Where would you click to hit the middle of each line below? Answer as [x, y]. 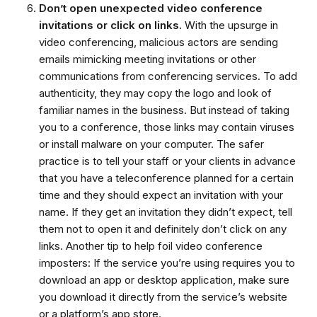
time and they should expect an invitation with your [161, 195]
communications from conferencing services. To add [168, 76]
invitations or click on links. [110, 25]
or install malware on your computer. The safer [151, 144]
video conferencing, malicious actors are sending [158, 42]
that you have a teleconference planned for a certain [166, 178]
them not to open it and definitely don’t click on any [163, 229]
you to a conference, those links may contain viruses [167, 127]
